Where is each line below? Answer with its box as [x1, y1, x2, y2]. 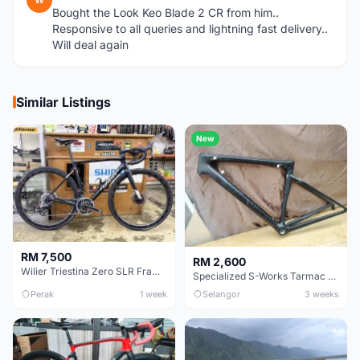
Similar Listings [16, 94, 111, 110]
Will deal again [52, 38, 129, 51]
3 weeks [305, 288, 339, 300]
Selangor [202, 288, 240, 300]
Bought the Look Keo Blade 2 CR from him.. [52, 6, 279, 19]
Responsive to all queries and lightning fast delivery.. [52, 22, 328, 35]
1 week [140, 288, 167, 300]
